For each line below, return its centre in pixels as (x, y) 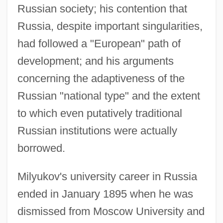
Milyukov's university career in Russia (107, 176)
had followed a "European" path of (99, 43)
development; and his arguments (95, 61)
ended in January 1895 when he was (105, 194)
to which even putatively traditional (100, 113)
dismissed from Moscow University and (111, 211)
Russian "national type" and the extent (109, 96)
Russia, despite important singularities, (110, 26)
